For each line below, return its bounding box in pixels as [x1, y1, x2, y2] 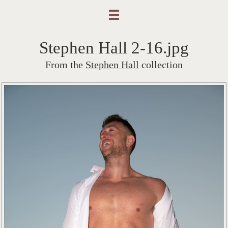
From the [45, 59, 85, 70]
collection [139, 59, 183, 70]
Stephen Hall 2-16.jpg [39, 39, 189, 58]
